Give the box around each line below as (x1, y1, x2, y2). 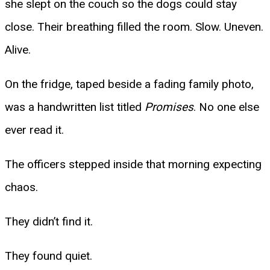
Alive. (5, 42, 31, 57)
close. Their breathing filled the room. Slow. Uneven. (5, 19, 263, 34)
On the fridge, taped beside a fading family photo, (5, 77, 254, 91)
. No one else (193, 99, 259, 114)
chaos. (5, 180, 38, 194)
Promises (145, 99, 193, 114)
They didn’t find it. (5, 214, 93, 228)
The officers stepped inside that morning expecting (5, 157, 262, 171)
